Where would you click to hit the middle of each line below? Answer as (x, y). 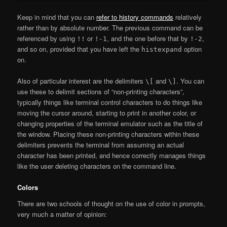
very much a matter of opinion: (62, 214)
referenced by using (47, 38)
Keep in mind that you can (57, 17)
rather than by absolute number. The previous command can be (110, 27)
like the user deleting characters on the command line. (97, 166)
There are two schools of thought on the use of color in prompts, (111, 203)
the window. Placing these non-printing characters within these (108, 134)
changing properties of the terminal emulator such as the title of (110, 123)
